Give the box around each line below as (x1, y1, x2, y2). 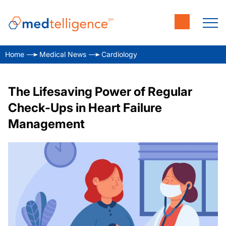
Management (8, 117, 85, 131)
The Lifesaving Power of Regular (8, 84, 192, 99)
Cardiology (101, 50, 137, 59)
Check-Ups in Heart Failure (8, 100, 162, 115)
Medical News (39, 50, 86, 59)
